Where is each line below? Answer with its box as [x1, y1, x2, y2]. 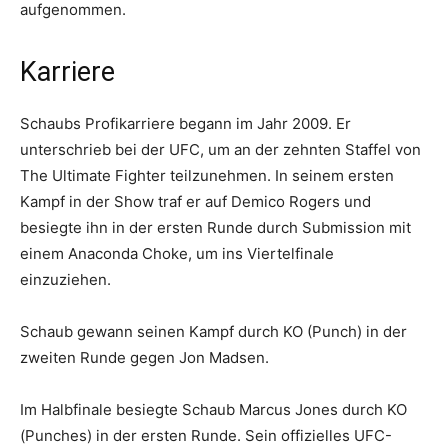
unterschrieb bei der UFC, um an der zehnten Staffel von [20, 140, 421, 159]
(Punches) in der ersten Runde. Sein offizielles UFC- [20, 426, 392, 445]
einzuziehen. [20, 270, 111, 289]
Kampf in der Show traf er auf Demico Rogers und [20, 192, 371, 211]
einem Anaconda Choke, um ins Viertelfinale [20, 244, 334, 263]
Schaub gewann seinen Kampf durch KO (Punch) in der [20, 322, 407, 341]
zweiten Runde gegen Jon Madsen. [20, 348, 269, 367]
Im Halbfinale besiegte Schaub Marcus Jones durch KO [20, 400, 407, 419]
